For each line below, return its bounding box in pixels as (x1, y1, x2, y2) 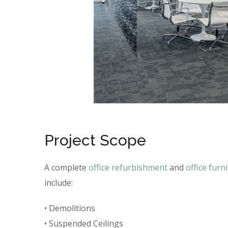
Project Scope (44, 131, 146, 150)
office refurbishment (89, 162, 167, 174)
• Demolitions (44, 203, 95, 214)
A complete (44, 162, 89, 174)
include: (44, 177, 73, 189)
